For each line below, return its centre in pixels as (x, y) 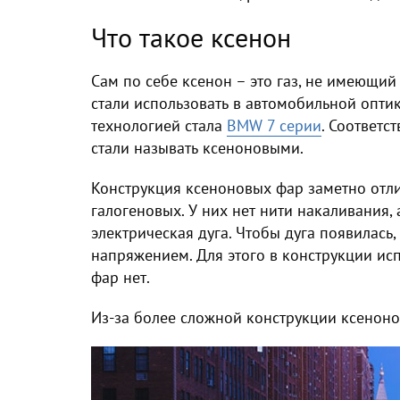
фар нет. (121, 277)
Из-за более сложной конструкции (216, 317)
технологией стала (159, 125)
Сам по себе (137, 80)
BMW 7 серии (274, 125)
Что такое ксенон (191, 37)
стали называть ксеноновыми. (197, 147)
